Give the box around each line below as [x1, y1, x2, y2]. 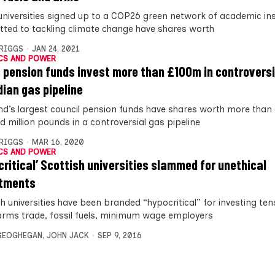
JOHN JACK [47, 230, 89, 240]
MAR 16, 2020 [31, 137, 84, 147]
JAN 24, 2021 [31, 44, 80, 53]
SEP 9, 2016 [97, 230, 142, 240]
